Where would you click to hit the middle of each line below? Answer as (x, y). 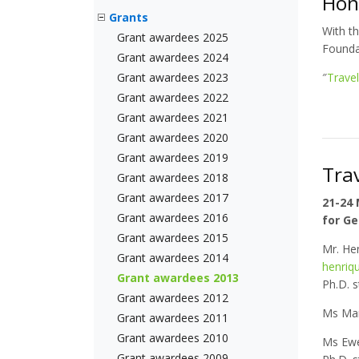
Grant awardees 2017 (173, 198)
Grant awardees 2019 (173, 157)
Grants (129, 17)
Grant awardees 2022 (173, 97)
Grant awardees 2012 (173, 298)
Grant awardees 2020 (173, 137)
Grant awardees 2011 (173, 318)
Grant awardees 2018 (173, 177)
